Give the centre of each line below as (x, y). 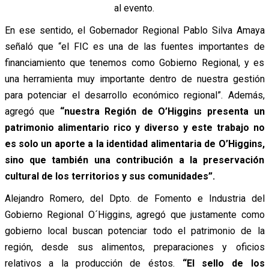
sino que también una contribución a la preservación (134, 160)
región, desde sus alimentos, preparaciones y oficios (134, 247)
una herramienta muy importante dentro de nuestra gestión (134, 79)
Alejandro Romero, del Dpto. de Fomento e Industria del (134, 199)
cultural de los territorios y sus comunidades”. (110, 177)
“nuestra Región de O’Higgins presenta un (162, 112)
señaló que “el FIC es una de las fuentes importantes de (134, 47)
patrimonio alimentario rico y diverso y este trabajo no (134, 128)
